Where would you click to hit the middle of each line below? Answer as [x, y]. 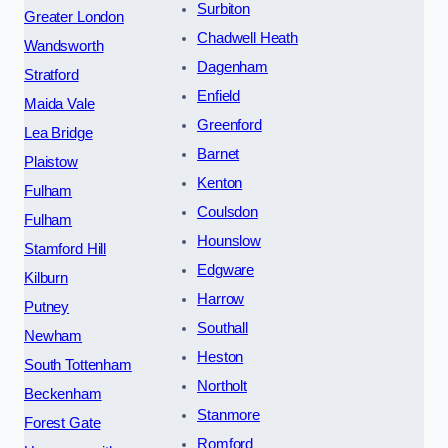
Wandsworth [64, 45]
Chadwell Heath [248, 37]
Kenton [220, 182]
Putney [47, 306]
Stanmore [228, 414]
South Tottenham [78, 364]
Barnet [218, 153]
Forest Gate [62, 422]
